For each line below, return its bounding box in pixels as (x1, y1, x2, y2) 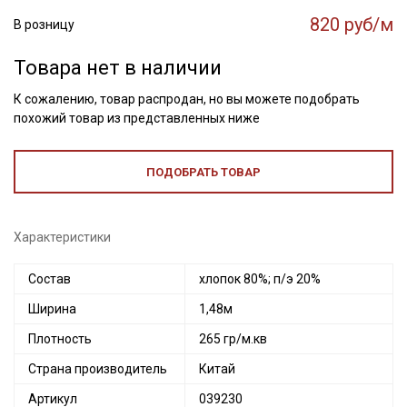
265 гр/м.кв (199, 332, 267, 346)
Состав (28, 272, 71, 286)
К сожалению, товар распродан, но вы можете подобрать (14, 92, 360, 106)
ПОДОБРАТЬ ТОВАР (146, 165, 261, 179)
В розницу (14, 17, 74, 32)
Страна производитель (28, 362, 167, 376)
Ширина (28, 302, 76, 316)
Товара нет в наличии (14, 56, 222, 79)
